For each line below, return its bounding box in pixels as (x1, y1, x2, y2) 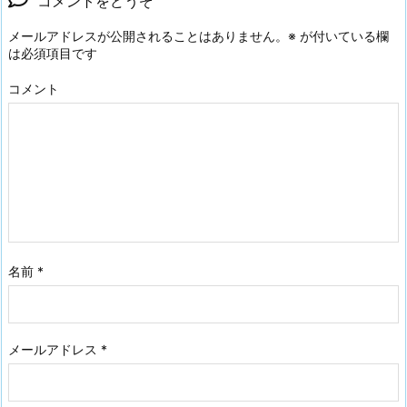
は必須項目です (8, 45, 97, 61)
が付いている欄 (296, 27, 389, 44)
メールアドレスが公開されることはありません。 (8, 27, 288, 44)
